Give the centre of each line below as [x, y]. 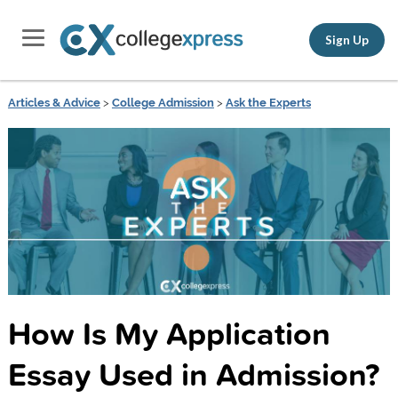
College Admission [163, 103]
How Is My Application [169, 333]
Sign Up [347, 40]
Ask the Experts [268, 103]
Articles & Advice [54, 103]
